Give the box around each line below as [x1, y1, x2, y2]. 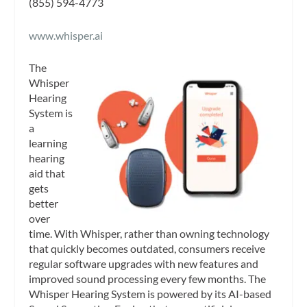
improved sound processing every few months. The [29, 272, 267, 286]
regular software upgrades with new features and [29, 257, 259, 271]
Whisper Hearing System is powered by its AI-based [29, 287, 272, 301]
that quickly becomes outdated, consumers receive [29, 242, 266, 256]
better [29, 197, 59, 210]
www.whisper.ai [29, 28, 103, 42]
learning [29, 136, 68, 150]
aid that [29, 167, 66, 180]
